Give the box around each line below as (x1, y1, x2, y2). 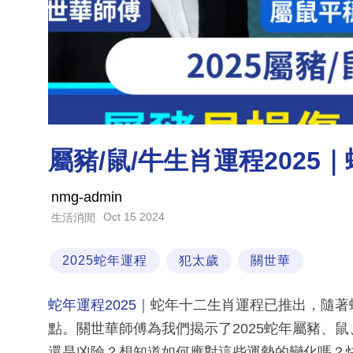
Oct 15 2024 (103, 210, 165, 224)
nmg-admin (51, 189, 122, 206)
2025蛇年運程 (62, 254, 147, 268)
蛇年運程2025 (48, 297, 136, 314)
